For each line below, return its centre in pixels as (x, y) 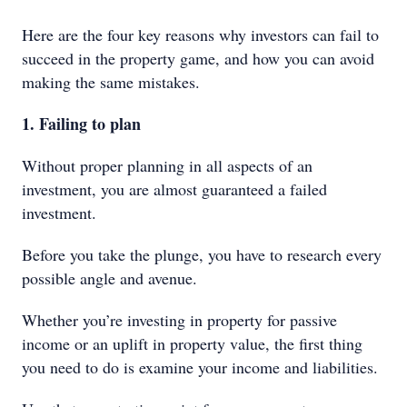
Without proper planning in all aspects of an (167, 165)
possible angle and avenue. (109, 278)
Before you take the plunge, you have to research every (202, 254)
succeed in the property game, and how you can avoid (198, 58)
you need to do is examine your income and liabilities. (200, 367)
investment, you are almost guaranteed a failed (174, 189)
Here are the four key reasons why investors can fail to (200, 35)
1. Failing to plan (81, 124)
